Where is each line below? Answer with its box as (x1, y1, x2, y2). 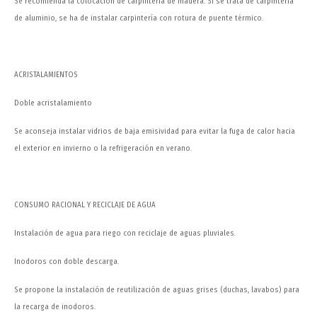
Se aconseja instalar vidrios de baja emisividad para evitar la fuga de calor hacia (14, 127, 295, 137)
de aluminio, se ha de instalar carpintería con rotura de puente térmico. (14, 13, 263, 23)
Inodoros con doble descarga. (14, 257, 119, 267)
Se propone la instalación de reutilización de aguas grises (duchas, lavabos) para (14, 285, 299, 295)
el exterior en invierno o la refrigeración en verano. (14, 144, 192, 154)
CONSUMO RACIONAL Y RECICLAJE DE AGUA (14, 200, 156, 210)
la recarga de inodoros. (14, 302, 96, 312)
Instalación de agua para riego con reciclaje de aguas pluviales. (14, 229, 236, 238)
